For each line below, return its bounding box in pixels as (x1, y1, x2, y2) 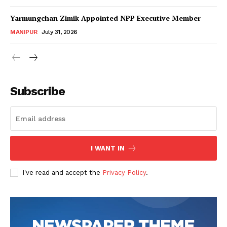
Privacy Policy (102, 168, 146, 176)
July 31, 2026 (42, 28, 78, 35)
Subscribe (10, 84, 65, 98)
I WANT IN (90, 144, 125, 152)
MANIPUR (10, 28, 37, 35)
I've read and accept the (22, 168, 102, 176)
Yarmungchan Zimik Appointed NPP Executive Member (10, 13, 201, 23)
